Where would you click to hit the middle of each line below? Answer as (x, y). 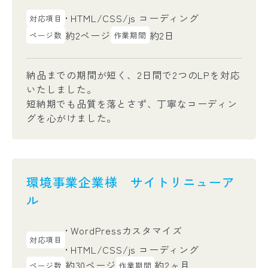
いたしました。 (62, 89)
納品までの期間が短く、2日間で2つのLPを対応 (133, 74)
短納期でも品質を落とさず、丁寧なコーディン (132, 103)
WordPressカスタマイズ (125, 230)
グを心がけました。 (72, 118)
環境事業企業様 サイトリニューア (131, 182)
